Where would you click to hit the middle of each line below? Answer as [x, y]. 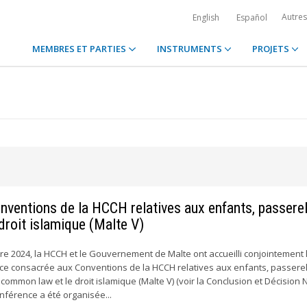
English [206, 17]
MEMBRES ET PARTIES [81, 49]
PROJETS [271, 49]
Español [252, 17]
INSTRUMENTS [190, 49]
